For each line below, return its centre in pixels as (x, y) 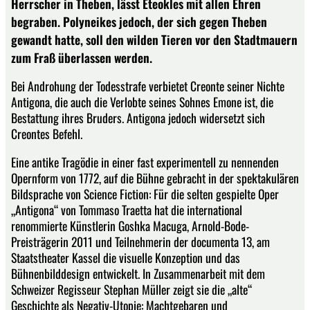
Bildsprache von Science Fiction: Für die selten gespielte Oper (145, 193)
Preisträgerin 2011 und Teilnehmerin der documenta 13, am (140, 241)
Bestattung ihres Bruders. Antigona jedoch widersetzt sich (138, 118)
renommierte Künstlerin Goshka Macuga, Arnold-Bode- (130, 225)
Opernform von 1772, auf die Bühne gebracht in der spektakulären (155, 177)
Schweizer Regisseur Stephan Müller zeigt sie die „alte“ (131, 289)
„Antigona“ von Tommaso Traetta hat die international (127, 209)
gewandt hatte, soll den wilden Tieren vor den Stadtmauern (154, 39)
